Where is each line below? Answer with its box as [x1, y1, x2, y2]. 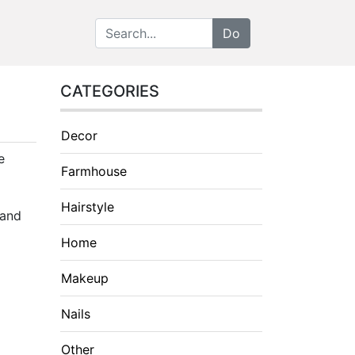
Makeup [61, 270, 109, 286]
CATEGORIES [60, 82, 159, 101]
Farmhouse [61, 163, 127, 179]
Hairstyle [61, 199, 114, 215]
